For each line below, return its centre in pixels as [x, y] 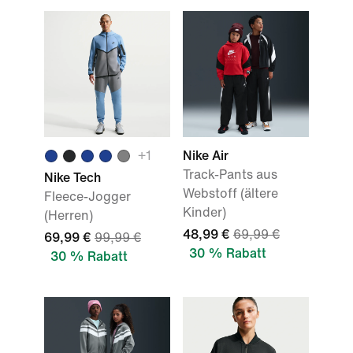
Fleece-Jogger [87, 197]
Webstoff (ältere [230, 193]
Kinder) [204, 212]
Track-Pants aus [230, 175]
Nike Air [206, 156]
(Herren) [69, 216]
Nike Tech [72, 178]
